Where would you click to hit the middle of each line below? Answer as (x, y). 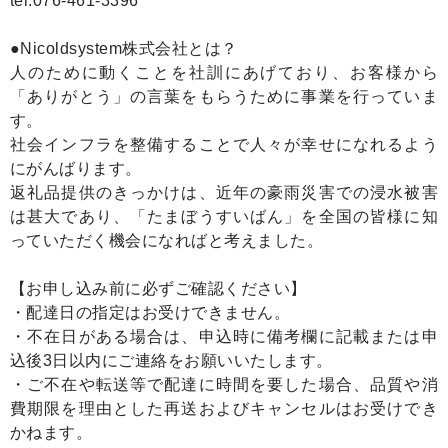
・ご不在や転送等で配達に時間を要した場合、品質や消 (224, 385)
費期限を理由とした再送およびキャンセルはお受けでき (224, 409)
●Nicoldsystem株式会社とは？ (124, 49)
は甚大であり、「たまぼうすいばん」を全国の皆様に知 (224, 217)
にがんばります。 (76, 169)
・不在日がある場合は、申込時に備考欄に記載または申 (224, 337)
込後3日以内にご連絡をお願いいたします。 (171, 361)
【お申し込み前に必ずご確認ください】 (158, 289)
